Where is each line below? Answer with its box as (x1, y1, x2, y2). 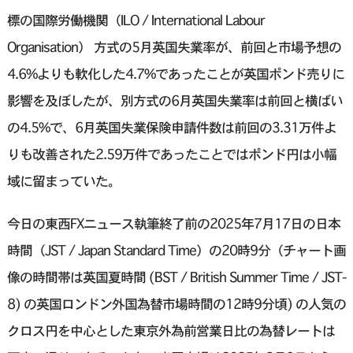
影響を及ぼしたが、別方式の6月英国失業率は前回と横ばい (6, 92, 343, 110)
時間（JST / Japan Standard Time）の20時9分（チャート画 (6, 242, 346, 259)
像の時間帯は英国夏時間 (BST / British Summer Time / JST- (6, 269, 346, 286)
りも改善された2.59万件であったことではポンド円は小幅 (6, 146, 336, 163)
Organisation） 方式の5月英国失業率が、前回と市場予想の (6, 39, 341, 56)
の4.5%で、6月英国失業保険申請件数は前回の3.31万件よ (6, 119, 336, 136)
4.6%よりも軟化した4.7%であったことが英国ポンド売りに (6, 65, 344, 83)
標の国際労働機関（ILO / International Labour (6, 12, 265, 29)
